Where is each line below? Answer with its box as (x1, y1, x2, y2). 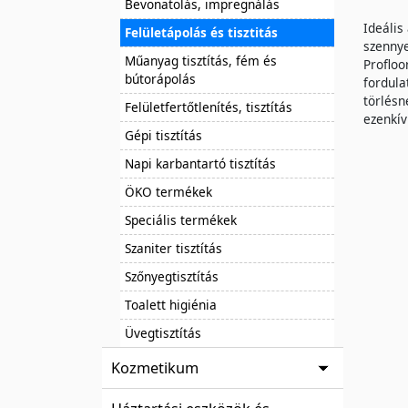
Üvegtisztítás (125, 323, 201, 342)
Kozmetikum (111, 357, 199, 378)
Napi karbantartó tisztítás (125, 154, 276, 172)
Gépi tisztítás (125, 126, 202, 144)
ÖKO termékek (125, 182, 212, 200)
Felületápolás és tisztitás (125, 23, 278, 41)
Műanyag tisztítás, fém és (125, 51, 277, 69)
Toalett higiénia (125, 295, 217, 313)
